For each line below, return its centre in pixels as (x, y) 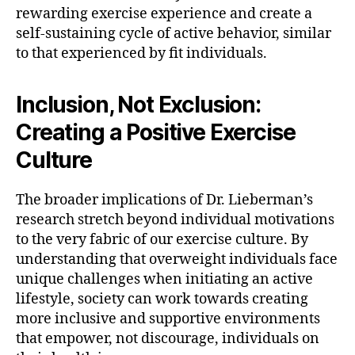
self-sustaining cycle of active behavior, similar (174, 33)
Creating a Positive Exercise (156, 132)
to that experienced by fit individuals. (141, 53)
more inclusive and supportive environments (168, 319)
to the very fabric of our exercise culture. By (162, 239)
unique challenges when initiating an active (164, 279)
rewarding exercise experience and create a (164, 13)
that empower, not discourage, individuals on (168, 338)
